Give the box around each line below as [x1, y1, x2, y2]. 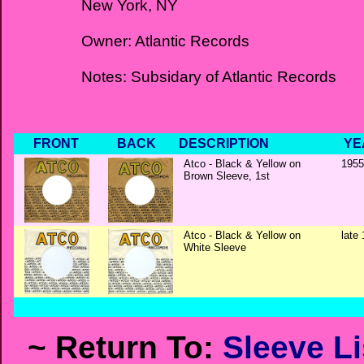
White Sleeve [184, 241, 246, 253]
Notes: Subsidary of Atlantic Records [81, 67, 336, 85]
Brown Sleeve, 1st [184, 170, 270, 182]
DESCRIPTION [179, 136, 269, 150]
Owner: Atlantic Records [81, 32, 249, 50]
